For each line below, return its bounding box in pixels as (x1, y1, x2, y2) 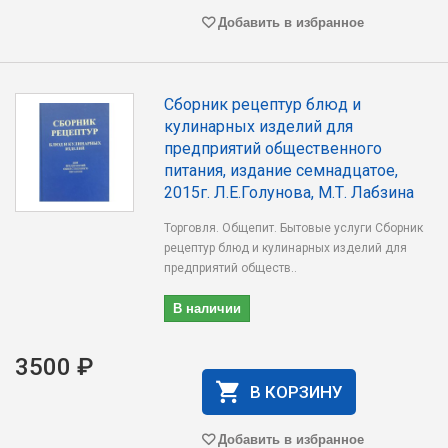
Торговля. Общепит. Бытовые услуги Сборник (164, 221, 424, 235)
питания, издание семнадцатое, (164, 161, 399, 180)
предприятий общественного (164, 139, 383, 158)
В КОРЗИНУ (249, 382, 343, 402)
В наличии (173, 298, 242, 317)
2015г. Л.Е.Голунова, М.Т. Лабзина (164, 183, 415, 202)
